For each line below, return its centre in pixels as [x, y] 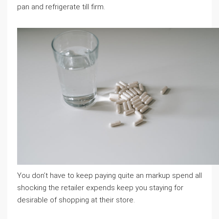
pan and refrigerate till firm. [61, 7]
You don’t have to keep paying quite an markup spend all [109, 175]
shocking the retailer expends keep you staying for [100, 187]
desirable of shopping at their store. [76, 200]
